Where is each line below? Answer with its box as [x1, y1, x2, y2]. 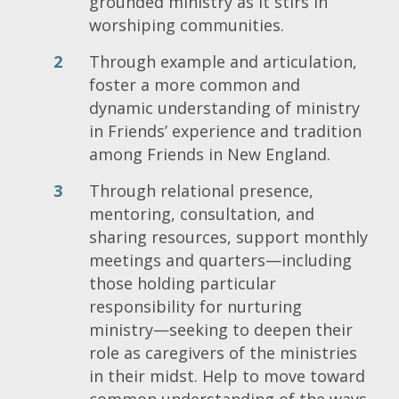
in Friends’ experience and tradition [89, 119, 362, 142]
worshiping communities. [89, 13, 284, 36]
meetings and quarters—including [89, 248, 352, 271]
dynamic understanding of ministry [89, 96, 360, 118]
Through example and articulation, [89, 50, 357, 72]
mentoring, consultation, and [89, 202, 314, 224]
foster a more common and [89, 73, 300, 95]
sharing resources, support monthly [89, 225, 368, 248]
